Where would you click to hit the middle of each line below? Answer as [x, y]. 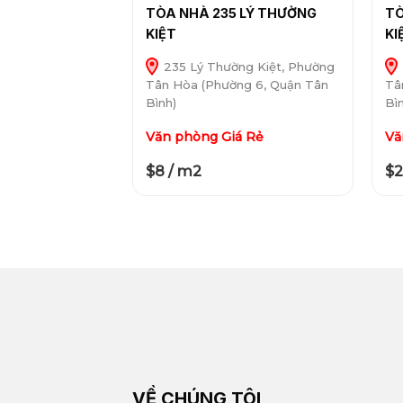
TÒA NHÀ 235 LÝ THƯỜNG [231, 13]
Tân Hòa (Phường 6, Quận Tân [237, 85]
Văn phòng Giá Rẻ [204, 137]
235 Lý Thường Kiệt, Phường [247, 67]
